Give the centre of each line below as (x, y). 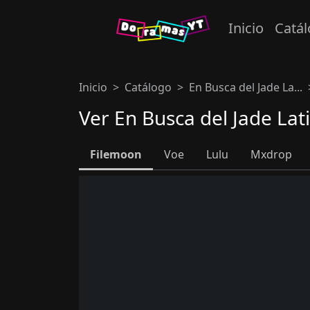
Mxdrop (271, 154)
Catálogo (148, 87)
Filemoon (116, 154)
